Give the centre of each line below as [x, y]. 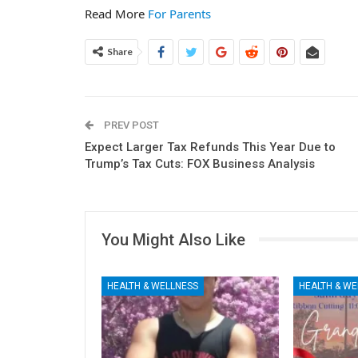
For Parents [179, 13]
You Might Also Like [173, 239]
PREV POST [130, 125]
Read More [116, 13]
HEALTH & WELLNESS [153, 286]
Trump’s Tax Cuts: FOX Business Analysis [200, 163]
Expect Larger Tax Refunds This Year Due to [210, 147]
